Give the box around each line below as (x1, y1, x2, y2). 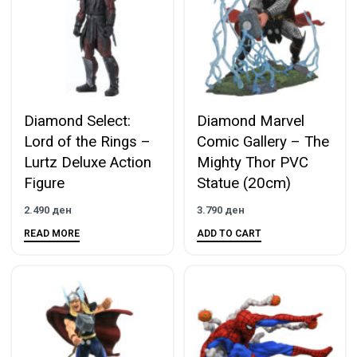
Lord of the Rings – (24, 133, 151, 151)
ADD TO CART (196, 228, 261, 240)
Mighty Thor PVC (196, 154, 308, 172)
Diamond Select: (24, 112, 131, 131)
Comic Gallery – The (196, 133, 329, 151)
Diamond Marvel (196, 112, 304, 131)
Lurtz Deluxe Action (24, 154, 151, 172)
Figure (24, 175, 65, 193)
